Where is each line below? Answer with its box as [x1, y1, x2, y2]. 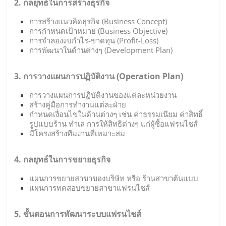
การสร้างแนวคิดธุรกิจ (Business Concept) [29, 16, 167, 26]
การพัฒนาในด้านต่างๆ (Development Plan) [29, 44, 173, 55]
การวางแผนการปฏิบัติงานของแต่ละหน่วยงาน [29, 89, 177, 100]
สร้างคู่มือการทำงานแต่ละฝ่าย [29, 99, 127, 109]
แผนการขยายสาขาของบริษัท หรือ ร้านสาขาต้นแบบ [29, 173, 199, 183]
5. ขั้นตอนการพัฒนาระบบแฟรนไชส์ [14, 208, 142, 219]
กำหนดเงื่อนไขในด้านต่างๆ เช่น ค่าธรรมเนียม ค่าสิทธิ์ [29, 108, 203, 119]
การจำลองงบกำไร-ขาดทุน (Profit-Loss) [29, 35, 159, 45]
